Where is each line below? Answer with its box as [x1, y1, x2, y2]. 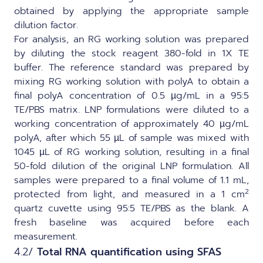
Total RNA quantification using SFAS [37, 243, 221, 260]
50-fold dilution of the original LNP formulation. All [14, 159, 249, 173]
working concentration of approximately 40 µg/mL [14, 116, 249, 131]
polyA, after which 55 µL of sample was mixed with [14, 130, 249, 145]
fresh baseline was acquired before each [14, 215, 249, 230]
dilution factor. [14, 18, 78, 32]
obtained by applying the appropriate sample [14, 4, 249, 18]
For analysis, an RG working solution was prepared [14, 32, 249, 46]
